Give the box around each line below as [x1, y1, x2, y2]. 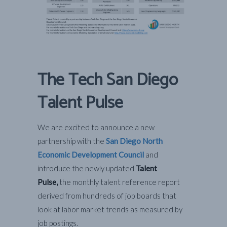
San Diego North [106, 136, 163, 146]
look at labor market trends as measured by [37, 205, 182, 214]
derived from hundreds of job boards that [37, 191, 176, 201]
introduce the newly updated [37, 164, 136, 173]
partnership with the [37, 136, 106, 146]
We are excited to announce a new [37, 123, 155, 132]
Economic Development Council [37, 150, 144, 160]
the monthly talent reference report [59, 177, 180, 187]
